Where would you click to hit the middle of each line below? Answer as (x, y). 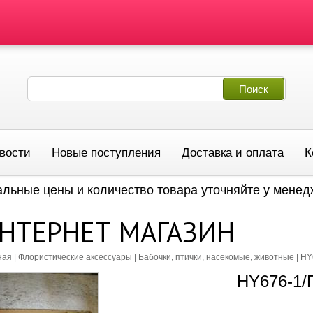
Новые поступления (106, 152)
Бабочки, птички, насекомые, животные (216, 257)
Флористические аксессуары (75, 257)
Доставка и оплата (233, 152)
